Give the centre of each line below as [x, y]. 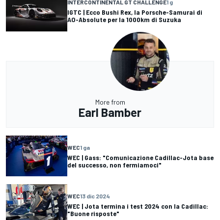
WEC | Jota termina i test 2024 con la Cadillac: [138, 206]
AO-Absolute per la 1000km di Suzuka [124, 20]
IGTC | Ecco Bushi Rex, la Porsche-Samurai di [135, 12]
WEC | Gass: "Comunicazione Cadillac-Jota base [140, 157]
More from [110, 102]
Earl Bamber [110, 112]
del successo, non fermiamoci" [114, 165]
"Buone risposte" [93, 213]
